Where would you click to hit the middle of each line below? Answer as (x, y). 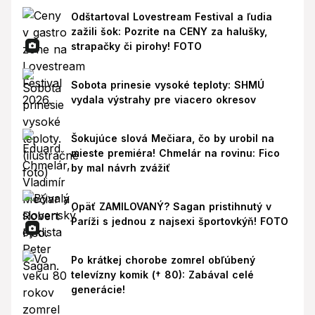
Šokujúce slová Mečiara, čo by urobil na (172, 139)
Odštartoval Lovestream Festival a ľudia (171, 16)
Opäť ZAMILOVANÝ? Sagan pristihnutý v (171, 207)
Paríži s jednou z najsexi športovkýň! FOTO (179, 221)
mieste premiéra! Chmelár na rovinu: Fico (175, 153)
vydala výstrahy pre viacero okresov (163, 99)
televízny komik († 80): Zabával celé (162, 275)
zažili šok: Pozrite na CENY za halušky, (169, 31)
